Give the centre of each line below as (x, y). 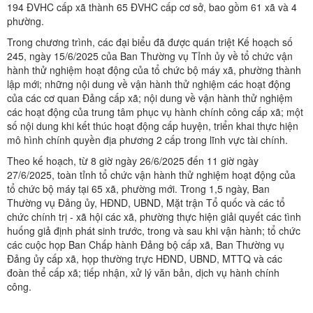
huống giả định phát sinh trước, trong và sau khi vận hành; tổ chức (154, 230)
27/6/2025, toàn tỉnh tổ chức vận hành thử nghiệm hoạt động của (151, 174)
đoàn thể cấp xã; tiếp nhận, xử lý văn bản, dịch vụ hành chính (143, 272)
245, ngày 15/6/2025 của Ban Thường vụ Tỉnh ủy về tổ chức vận (150, 56)
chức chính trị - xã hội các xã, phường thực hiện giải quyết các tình (154, 216)
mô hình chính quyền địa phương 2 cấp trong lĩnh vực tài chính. (147, 139)
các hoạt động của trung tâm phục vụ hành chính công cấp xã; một (155, 111)
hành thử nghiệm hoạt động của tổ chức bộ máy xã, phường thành (154, 70)
